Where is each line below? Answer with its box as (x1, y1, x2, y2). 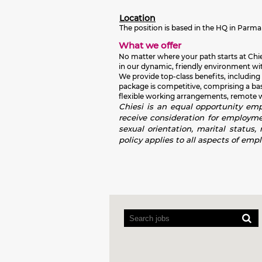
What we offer (119, 40, 181, 51)
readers (109, 205, 150, 218)
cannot (109, 216, 149, 230)
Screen (109, 193, 147, 206)
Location (119, 13, 156, 23)
